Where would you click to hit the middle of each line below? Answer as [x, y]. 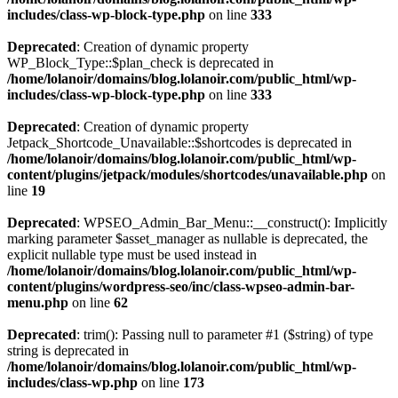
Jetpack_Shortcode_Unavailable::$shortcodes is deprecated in [179, 143]
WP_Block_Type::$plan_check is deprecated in [140, 63]
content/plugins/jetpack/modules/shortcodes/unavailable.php [187, 175]
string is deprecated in [68, 350]
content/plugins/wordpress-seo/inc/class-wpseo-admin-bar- [181, 287]
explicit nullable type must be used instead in [132, 255]
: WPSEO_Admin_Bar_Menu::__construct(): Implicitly [232, 223]
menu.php [38, 302]
